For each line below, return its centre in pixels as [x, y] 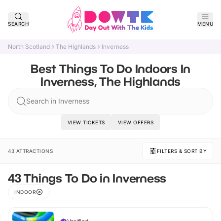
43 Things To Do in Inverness [87, 178]
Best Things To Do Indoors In [110, 68]
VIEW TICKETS [86, 122]
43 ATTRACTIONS [30, 151]
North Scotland [29, 47]
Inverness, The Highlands [110, 81]
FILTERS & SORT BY [182, 151]
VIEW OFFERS [136, 122]
